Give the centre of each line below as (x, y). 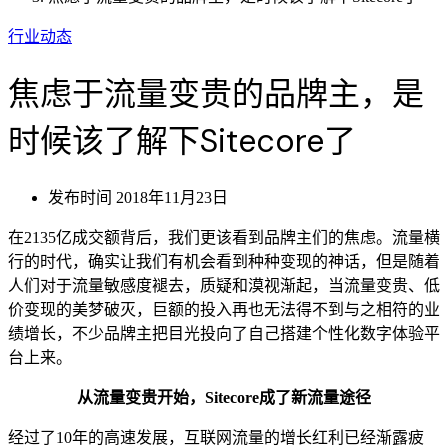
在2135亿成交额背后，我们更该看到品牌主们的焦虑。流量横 (224, 237)
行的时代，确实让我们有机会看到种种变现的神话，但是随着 (224, 261)
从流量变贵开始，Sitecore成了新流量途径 (224, 397)
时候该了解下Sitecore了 (182, 141)
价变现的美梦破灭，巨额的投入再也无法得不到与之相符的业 (224, 309)
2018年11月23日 (170, 197)
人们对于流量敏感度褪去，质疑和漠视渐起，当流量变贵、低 (224, 285)
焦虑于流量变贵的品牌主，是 (216, 94)
